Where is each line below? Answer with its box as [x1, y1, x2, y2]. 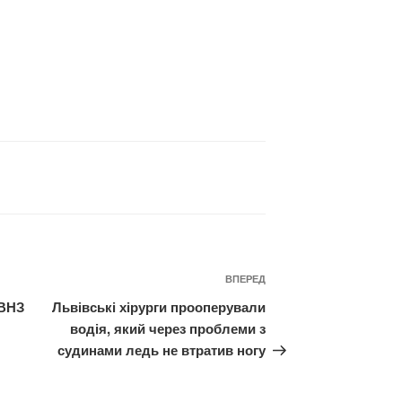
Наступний [265, 271, 344, 293]
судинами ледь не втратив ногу [57, 340, 267, 361]
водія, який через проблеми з [70, 319, 267, 339]
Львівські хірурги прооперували [52, 297, 267, 318]
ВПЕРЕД [225, 272, 267, 286]
